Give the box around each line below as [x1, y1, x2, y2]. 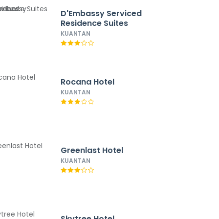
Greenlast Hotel [60, 145, 123, 156]
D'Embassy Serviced [60, 8, 142, 19]
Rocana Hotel [60, 76, 114, 88]
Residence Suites [60, 18, 128, 29]
